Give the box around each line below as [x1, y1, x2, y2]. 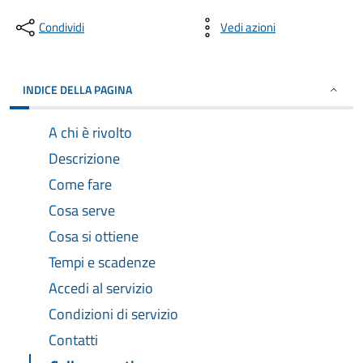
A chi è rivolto [49, 122, 132, 143]
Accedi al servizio [49, 277, 153, 299]
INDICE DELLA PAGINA [23, 81, 132, 98]
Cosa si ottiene [49, 225, 139, 247]
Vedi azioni [220, 18, 275, 36]
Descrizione [49, 147, 120, 169]
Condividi [39, 18, 84, 36]
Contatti [49, 329, 98, 351]
